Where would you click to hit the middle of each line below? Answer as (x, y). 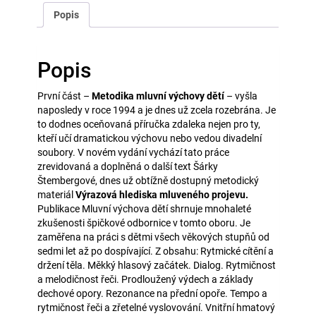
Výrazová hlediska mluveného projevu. (162, 194)
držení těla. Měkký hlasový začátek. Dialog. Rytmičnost (157, 265)
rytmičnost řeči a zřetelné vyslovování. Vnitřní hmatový (157, 307)
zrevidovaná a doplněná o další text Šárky (128, 166)
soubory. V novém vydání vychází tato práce (134, 152)
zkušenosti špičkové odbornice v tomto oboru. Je (144, 223)
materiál (57, 194)
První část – (65, 96)
